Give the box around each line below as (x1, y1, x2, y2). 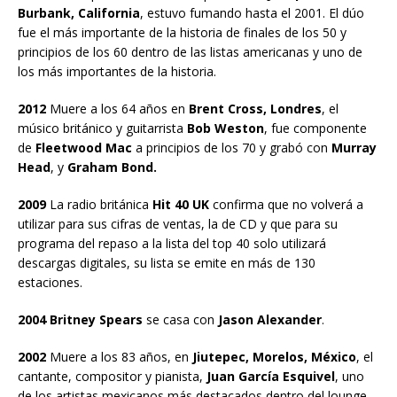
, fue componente (264, 119, 367, 136)
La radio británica (46, 195, 152, 213)
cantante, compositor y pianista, (18, 367, 206, 385)
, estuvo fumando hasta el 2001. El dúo (140, 4, 364, 21)
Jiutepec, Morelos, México (192, 347, 356, 365)
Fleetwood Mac (35, 138, 132, 156)
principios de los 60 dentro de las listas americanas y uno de (18, 43, 362, 60)
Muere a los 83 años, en (46, 347, 192, 365)
